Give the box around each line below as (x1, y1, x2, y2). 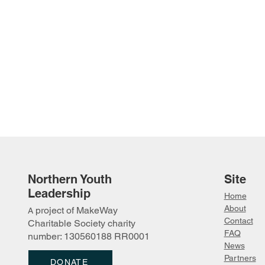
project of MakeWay (35, 205, 118, 216)
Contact (224, 216, 253, 225)
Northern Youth (28, 172, 112, 186)
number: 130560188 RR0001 (28, 231, 150, 242)
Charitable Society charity (28, 218, 135, 229)
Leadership (28, 186, 91, 201)
